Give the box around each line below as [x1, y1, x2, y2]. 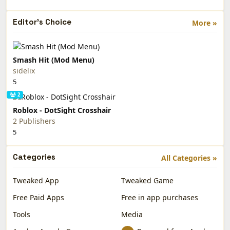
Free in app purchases [121, 193, 198, 203]
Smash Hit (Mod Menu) [13, 54, 94, 65]
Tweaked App [13, 176, 59, 186]
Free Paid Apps [13, 193, 64, 203]
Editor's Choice [13, 16, 71, 27]
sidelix [13, 65, 35, 75]
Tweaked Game [121, 176, 174, 186]
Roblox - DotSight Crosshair [13, 105, 111, 116]
